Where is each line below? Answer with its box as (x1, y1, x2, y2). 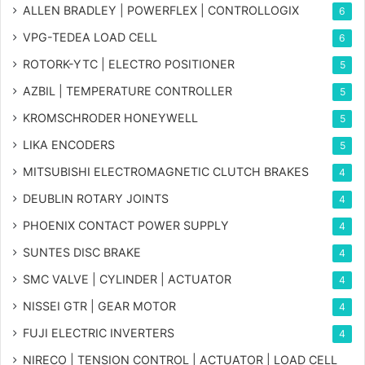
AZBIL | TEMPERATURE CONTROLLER (23, 83, 232, 98)
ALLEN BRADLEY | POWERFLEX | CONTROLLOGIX (23, 2, 299, 17)
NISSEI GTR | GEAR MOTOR (23, 298, 176, 313)
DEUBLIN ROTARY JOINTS (23, 191, 169, 205)
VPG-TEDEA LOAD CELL (23, 29, 157, 44)
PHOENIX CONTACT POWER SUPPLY (23, 218, 229, 232)
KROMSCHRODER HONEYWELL (23, 110, 198, 125)
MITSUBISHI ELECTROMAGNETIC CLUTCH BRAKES (23, 164, 309, 178)
